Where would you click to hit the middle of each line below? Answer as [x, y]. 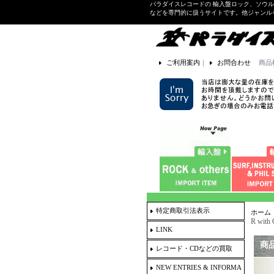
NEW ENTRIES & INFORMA [198, 267]
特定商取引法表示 [183, 210]
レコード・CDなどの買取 [194, 248]
